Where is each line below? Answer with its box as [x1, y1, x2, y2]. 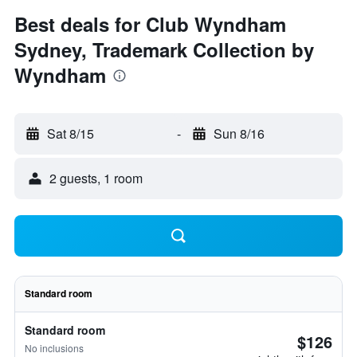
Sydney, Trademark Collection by [14, 36, 314, 63]
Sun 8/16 [213, 124, 265, 143]
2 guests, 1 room [49, 169, 143, 187]
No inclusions [25, 341, 84, 355]
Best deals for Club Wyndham [14, 10, 286, 37]
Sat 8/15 [47, 124, 94, 143]
